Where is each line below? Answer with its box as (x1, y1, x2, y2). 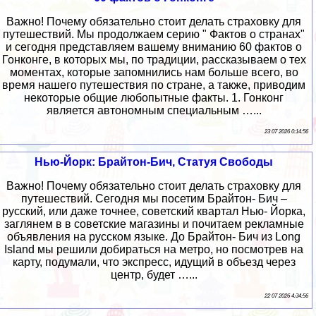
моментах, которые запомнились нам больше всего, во (9, 66, 298, 79)
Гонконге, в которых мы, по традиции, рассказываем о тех (1, 54, 306, 66)
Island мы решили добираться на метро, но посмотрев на (4, 243, 303, 256)
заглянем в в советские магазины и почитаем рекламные (4, 218, 304, 231)
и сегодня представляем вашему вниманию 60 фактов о (6, 41, 302, 54)
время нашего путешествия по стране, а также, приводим (2, 79, 305, 92)
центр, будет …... (110, 269, 197, 281)
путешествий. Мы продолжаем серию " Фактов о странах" (3, 28, 305, 41)
